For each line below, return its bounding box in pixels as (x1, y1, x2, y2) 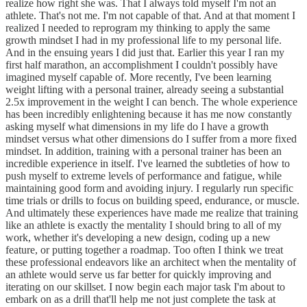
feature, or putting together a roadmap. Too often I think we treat (5, 243, 283, 256)
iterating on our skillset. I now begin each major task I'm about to (5, 280, 285, 293)
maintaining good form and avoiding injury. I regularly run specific (5, 182, 293, 194)
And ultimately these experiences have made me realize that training (5, 206, 298, 219)
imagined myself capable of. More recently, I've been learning (5, 71, 271, 83)
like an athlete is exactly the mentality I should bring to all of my (5, 219, 282, 231)
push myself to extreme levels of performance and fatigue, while (5, 169, 282, 182)
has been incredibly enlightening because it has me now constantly (5, 108, 292, 120)
